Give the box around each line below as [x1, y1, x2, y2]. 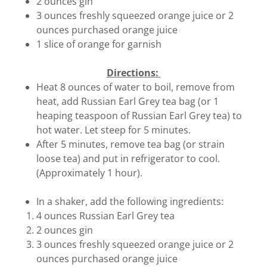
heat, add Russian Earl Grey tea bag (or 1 [36, 95, 219, 108]
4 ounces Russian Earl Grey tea [36, 209, 175, 222]
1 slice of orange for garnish [36, 38, 162, 51]
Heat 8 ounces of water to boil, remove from [36, 80, 235, 94]
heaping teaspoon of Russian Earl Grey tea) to [36, 109, 242, 122]
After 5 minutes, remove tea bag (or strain [36, 138, 225, 151]
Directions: [106, 66, 161, 79]
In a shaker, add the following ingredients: [36, 195, 226, 208]
